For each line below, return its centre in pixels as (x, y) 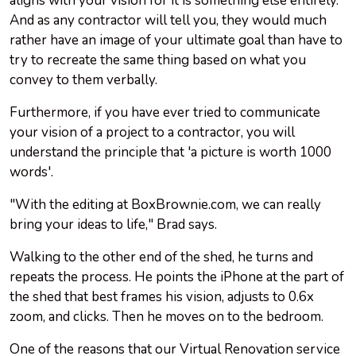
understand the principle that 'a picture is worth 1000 (170, 153)
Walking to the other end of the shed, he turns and (161, 257)
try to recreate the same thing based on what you (158, 60)
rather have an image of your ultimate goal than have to (176, 41)
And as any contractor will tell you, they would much (168, 21)
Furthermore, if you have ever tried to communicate (165, 113)
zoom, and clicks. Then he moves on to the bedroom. (168, 317)
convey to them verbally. (85, 80)
